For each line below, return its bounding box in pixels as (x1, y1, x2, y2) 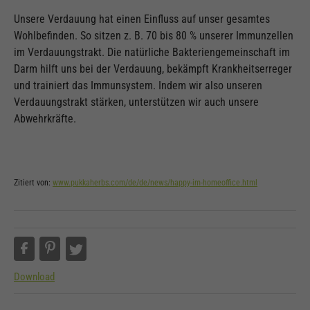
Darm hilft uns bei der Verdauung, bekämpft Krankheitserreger (14, 62, 292, 76)
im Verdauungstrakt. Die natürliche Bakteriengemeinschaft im (14, 46, 290, 60)
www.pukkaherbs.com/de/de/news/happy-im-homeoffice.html (53, 178, 257, 188)
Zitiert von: (14, 178, 53, 188)
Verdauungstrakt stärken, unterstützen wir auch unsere (14, 95, 259, 109)
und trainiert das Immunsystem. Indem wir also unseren (14, 79, 262, 93)
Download (14, 271, 55, 284)
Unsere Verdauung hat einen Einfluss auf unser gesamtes (14, 12, 270, 26)
